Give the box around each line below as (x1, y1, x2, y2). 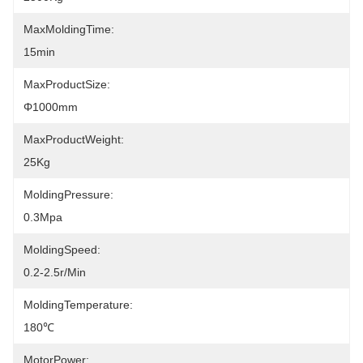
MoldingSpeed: (23, 243, 100, 256)
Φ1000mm (23, 100, 78, 113)
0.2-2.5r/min (23, 266, 86, 279)
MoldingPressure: (23, 188, 113, 201)
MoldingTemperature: (23, 298, 133, 311)
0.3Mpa (23, 211, 62, 224)
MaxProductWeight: (23, 133, 124, 146)
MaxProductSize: (23, 78, 110, 91)
